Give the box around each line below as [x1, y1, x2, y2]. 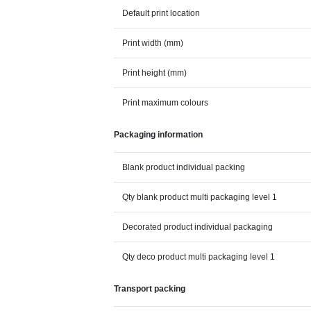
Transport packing [114, 284, 186, 294]
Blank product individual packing [122, 162, 246, 172]
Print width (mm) [122, 38, 184, 48]
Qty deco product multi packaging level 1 [122, 252, 276, 262]
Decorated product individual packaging [122, 222, 274, 232]
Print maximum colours [122, 98, 209, 108]
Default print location [122, 8, 201, 18]
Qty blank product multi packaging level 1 [122, 192, 278, 202]
